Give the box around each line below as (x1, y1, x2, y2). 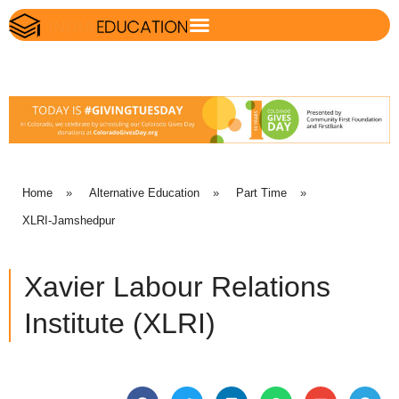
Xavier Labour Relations (24, 271, 330, 304)
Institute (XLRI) (24, 307, 216, 340)
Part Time (236, 185, 287, 199)
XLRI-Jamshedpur (22, 213, 115, 227)
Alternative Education (89, 185, 199, 199)
